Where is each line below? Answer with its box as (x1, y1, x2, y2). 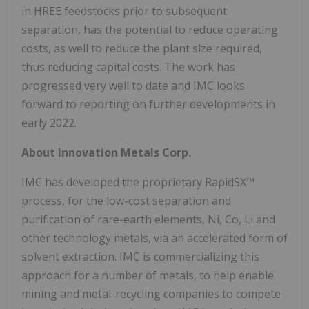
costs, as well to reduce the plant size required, (21, 41, 262, 57)
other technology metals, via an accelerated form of (21, 230, 288, 246)
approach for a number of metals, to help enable (21, 268, 274, 283)
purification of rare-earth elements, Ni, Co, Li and (21, 212, 275, 228)
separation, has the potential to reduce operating (21, 22, 278, 38)
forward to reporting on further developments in (21, 97, 275, 112)
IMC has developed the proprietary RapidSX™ (21, 175, 255, 190)
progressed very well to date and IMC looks (21, 78, 245, 94)
